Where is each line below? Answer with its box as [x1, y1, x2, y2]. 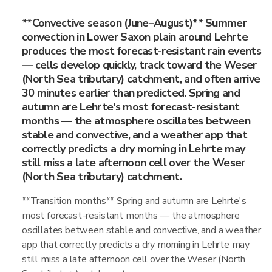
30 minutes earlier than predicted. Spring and [22, 86, 240, 100]
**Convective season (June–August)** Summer [22, 16, 247, 30]
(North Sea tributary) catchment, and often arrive [22, 72, 260, 86]
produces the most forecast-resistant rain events [22, 44, 261, 58]
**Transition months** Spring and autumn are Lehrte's [22, 194, 246, 208]
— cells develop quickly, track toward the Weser [22, 58, 257, 72]
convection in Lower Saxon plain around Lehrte [22, 30, 248, 44]
